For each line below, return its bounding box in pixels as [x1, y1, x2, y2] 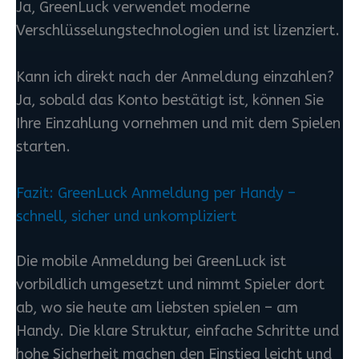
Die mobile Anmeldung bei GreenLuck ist [16, 252, 286, 271]
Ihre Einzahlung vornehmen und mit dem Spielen [16, 114, 341, 132]
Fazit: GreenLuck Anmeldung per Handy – [16, 184, 296, 202]
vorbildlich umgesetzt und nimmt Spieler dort [16, 276, 325, 294]
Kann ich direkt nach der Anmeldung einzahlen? [16, 67, 334, 86]
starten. [16, 137, 71, 155]
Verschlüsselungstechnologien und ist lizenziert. [16, 21, 340, 39]
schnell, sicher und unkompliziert [16, 208, 236, 225]
